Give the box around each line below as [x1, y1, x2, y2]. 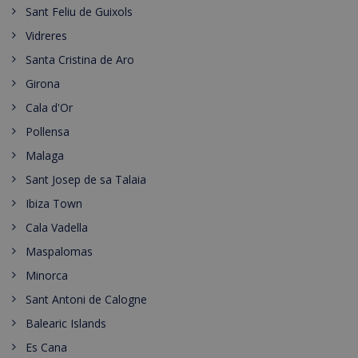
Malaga [26, 148, 64, 163]
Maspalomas [26, 244, 93, 259]
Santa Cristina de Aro [26, 52, 134, 67]
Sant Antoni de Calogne [26, 292, 147, 307]
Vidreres [26, 28, 67, 43]
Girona [26, 76, 60, 91]
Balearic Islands [26, 316, 106, 331]
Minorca [26, 268, 68, 283]
